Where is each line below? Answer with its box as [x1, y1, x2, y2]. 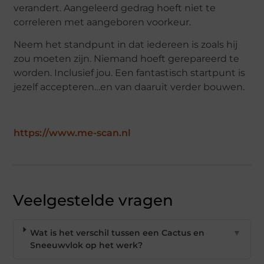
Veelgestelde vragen [13, 190, 174, 210]
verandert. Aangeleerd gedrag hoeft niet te [14, 2, 216, 14]
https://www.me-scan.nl [14, 127, 131, 138]
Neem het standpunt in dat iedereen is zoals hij [14, 39, 238, 51]
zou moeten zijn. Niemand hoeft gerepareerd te [14, 53, 240, 65]
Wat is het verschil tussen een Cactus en [30, 227, 205, 238]
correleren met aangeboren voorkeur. [14, 16, 192, 28]
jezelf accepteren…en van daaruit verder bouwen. [14, 81, 245, 93]
